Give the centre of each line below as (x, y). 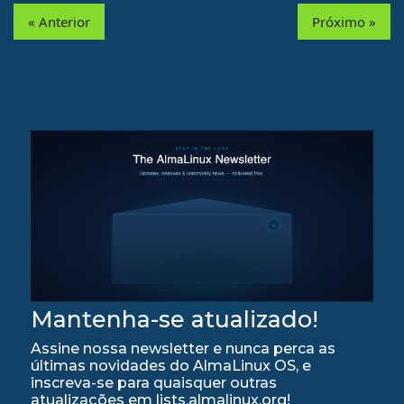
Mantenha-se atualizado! (175, 320)
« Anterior (59, 22)
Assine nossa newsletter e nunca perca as (184, 349)
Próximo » (344, 22)
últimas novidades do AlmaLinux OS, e (171, 366)
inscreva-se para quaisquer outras (154, 383)
